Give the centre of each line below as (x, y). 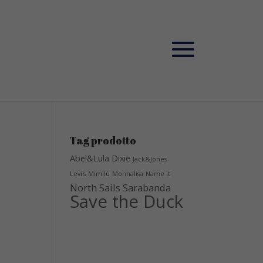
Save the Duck (127, 201)
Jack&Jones (150, 159)
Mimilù (99, 174)
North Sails (95, 188)
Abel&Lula (90, 158)
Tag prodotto (103, 140)
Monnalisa (128, 174)
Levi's (78, 174)
